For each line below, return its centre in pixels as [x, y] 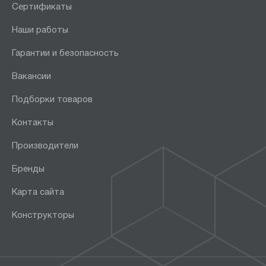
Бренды [28, 169]
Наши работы [40, 30]
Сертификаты [42, 7]
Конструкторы [43, 215]
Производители [45, 146]
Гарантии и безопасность [65, 53]
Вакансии [31, 76]
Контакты [33, 123]
